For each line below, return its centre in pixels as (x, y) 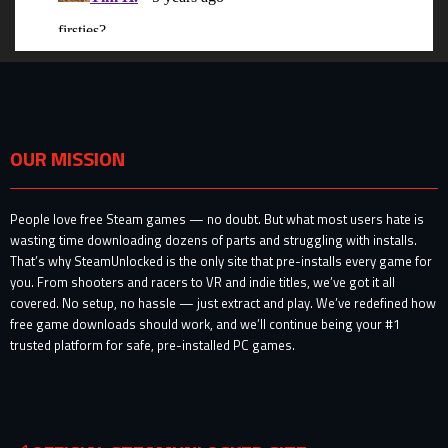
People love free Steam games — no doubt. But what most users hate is (217, 219)
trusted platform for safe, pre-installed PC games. (152, 345)
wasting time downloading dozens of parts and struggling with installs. (213, 240)
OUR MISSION (67, 159)
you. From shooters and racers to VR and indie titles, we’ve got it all (202, 282)
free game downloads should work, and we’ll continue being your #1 (205, 324)
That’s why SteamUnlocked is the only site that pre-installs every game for (221, 261)
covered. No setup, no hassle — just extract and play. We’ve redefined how (223, 303)
